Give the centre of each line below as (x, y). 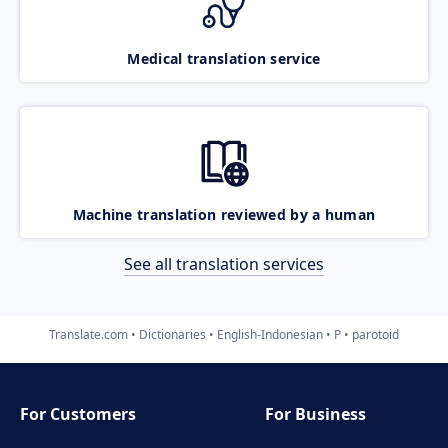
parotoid (375, 334)
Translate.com (88, 334)
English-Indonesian (270, 334)
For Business (316, 414)
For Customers (78, 414)
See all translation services (224, 263)
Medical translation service (224, 58)
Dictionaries (172, 334)
